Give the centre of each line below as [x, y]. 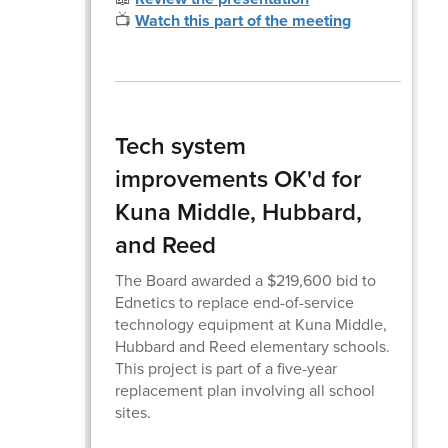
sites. [133, 412]
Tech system [181, 145]
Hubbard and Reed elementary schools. [253, 346]
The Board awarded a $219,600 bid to [246, 280]
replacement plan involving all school [245, 390]
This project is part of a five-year [226, 368]
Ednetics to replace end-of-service [235, 302]
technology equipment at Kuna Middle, [251, 324]
